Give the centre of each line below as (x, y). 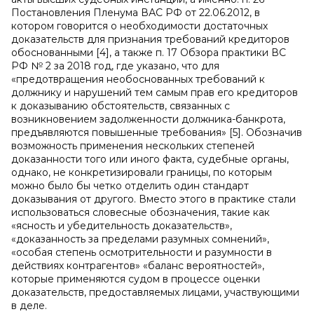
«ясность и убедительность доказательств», (122, 226)
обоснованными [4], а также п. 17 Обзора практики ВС (149, 53)
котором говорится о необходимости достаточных (139, 26)
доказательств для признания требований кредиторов (150, 39)
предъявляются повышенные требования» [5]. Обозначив (157, 132)
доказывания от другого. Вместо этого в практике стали (153, 199)
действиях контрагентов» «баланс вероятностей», (138, 266)
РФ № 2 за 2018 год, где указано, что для (115, 66)
